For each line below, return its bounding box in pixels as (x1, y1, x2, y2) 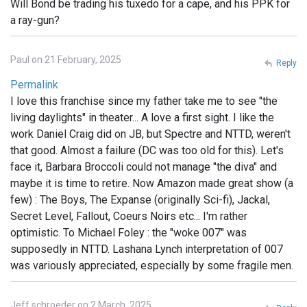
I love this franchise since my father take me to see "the (10, 94, 278, 108)
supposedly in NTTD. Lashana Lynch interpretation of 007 (10, 242, 283, 256)
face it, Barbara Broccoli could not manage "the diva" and (10, 160, 277, 173)
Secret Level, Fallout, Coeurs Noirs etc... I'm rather (10, 209, 247, 223)
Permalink (10, 77, 58, 91)
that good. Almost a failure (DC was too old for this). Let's (10, 143, 284, 157)
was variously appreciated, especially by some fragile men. (10, 258, 293, 272)
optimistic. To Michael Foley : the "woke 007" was (10, 225, 247, 239)
